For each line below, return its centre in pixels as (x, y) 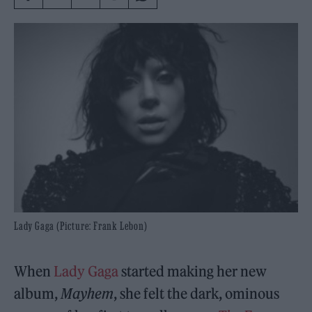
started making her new (193, 271)
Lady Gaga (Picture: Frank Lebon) (81, 226)
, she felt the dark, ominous (197, 294)
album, (38, 294)
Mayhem (87, 294)
